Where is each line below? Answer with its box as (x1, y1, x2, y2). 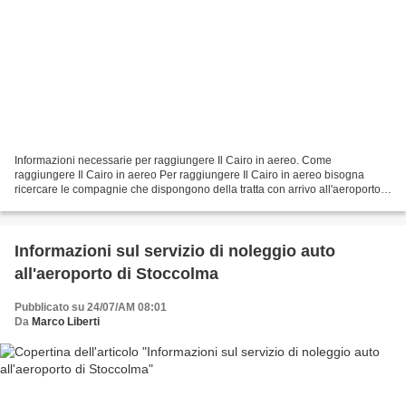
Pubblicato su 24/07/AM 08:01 (14, 301, 167, 314)
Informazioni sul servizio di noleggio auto (14, 242, 335, 261)
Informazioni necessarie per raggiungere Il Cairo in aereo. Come (14, 154, 332, 168)
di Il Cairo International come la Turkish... (14, 198, 215, 211)
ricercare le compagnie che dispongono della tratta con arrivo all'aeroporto (14, 183, 381, 197)
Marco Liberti (32, 315, 100, 329)
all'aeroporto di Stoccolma (14, 265, 218, 284)
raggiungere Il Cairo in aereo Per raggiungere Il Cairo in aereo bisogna (14, 169, 364, 182)
